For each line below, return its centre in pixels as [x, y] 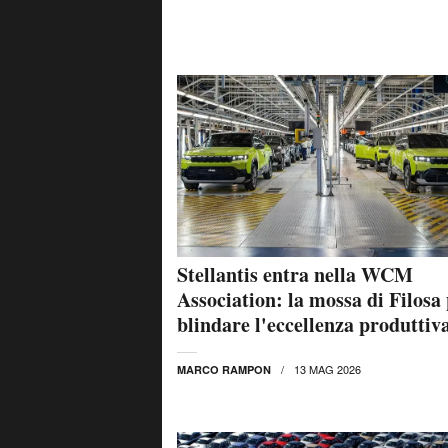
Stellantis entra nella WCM [295, 274]
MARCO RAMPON [224, 369]
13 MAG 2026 [327, 368]
